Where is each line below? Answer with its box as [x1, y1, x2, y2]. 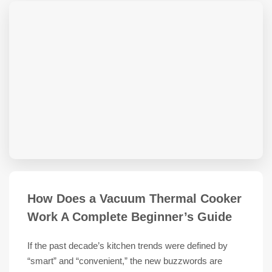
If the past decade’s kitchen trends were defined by [27, 240, 228, 251]
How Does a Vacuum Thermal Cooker [27, 192, 242, 205]
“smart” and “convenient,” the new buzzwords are [27, 256, 222, 266]
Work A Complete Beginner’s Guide [27, 210, 232, 223]
